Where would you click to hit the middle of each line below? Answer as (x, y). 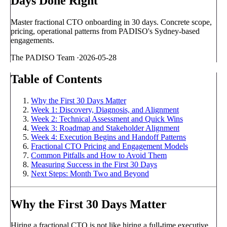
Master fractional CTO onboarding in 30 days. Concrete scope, (111, 22)
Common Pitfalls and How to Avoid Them (99, 155)
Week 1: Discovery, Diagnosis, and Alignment (105, 109)
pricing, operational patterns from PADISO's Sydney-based (105, 31)
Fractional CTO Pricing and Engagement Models (109, 146)
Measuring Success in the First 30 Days (94, 164)
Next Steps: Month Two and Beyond (90, 173)
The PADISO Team (43, 57)
